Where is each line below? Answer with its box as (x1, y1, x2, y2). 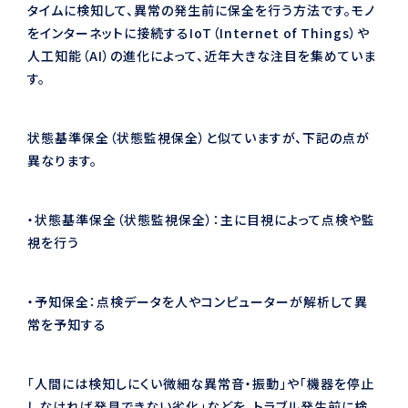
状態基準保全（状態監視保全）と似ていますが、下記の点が (27, 127, 370, 147)
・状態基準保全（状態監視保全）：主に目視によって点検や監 (27, 209, 375, 229)
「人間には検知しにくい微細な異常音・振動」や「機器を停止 (27, 373, 374, 393)
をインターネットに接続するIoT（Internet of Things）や (27, 23, 370, 42)
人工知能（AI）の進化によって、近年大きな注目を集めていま (27, 46, 376, 65)
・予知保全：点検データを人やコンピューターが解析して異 (27, 291, 368, 311)
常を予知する (27, 314, 107, 333)
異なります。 (27, 150, 97, 169)
